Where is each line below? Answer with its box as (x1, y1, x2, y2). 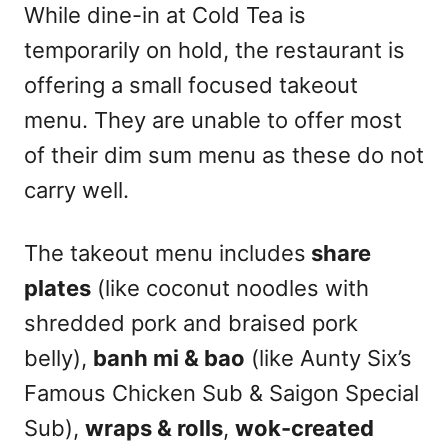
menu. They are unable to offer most (24, 106, 402, 133)
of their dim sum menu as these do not (24, 141, 424, 168)
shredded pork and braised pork (24, 309, 358, 336)
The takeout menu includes (24, 239, 306, 266)
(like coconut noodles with (91, 274, 369, 301)
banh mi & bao (93, 344, 245, 371)
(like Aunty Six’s (245, 344, 412, 371)
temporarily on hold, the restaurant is (24, 36, 405, 63)
